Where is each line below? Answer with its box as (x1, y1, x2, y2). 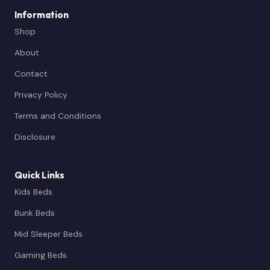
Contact (14, 67, 48, 79)
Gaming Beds (14, 249, 67, 260)
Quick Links (14, 169, 64, 181)
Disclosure (14, 131, 55, 142)
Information (14, 8, 69, 20)
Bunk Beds (14, 207, 55, 218)
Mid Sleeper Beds (14, 228, 83, 239)
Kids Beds (14, 186, 52, 197)
